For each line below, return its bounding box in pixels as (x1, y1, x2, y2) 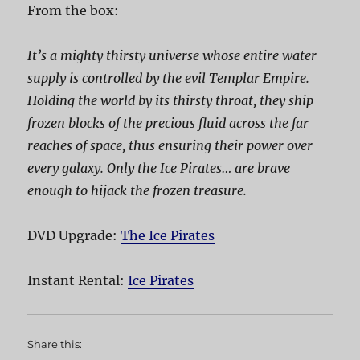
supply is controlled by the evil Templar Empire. (27, 69, 310, 86)
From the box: (27, 2, 120, 18)
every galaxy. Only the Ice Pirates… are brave (27, 159, 291, 176)
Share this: (27, 337, 83, 350)
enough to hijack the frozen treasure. (27, 182, 247, 198)
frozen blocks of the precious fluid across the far (27, 114, 309, 131)
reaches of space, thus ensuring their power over (27, 137, 313, 153)
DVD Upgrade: (27, 227, 121, 243)
